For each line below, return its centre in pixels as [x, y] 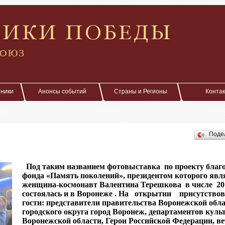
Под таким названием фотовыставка [95, 166]
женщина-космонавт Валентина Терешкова [102, 185]
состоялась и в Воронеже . [70, 194]
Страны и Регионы [141, 91]
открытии [155, 194]
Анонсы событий [62, 91]
